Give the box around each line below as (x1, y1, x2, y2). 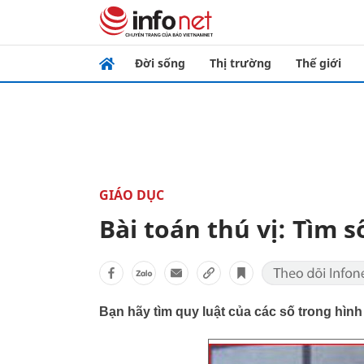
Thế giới (296, 55, 341, 71)
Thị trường (210, 55, 271, 71)
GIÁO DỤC (99, 186, 164, 204)
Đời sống (135, 55, 185, 71)
